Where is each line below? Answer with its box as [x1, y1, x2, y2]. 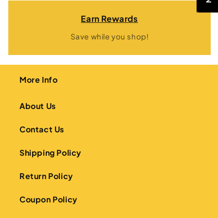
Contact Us [19, 124, 64, 134]
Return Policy [19, 171, 73, 181]
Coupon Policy [19, 194, 77, 204]
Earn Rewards [81, 13, 138, 24]
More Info [19, 74, 58, 85]
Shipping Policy [19, 147, 81, 158]
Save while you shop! [70, 32, 149, 41]
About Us [19, 101, 56, 111]
